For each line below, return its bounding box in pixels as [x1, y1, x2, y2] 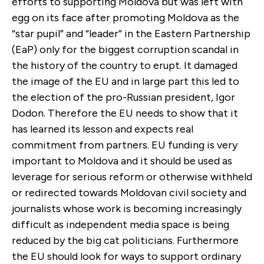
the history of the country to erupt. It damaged [12, 58, 237, 72]
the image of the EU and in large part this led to [12, 74, 239, 88]
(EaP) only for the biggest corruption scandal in [12, 42, 239, 56]
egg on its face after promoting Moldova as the [12, 11, 239, 24]
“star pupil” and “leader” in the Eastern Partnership [12, 27, 250, 40]
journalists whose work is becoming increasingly [12, 202, 242, 215]
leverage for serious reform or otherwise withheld [12, 170, 252, 183]
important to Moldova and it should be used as [12, 154, 232, 167]
